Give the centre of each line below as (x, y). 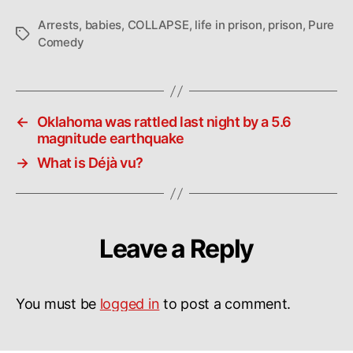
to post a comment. (225, 304)
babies (103, 25)
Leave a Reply (176, 249)
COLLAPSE (158, 25)
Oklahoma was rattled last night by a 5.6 (164, 122)
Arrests (59, 25)
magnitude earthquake (110, 138)
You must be (58, 304)
